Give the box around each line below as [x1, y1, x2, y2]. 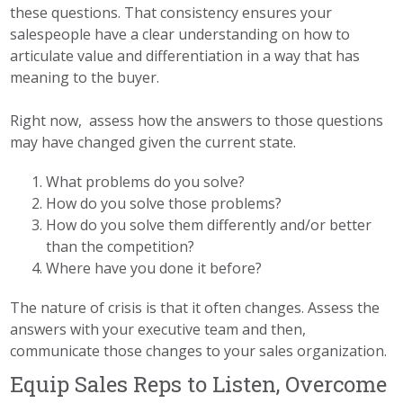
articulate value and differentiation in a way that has [10, 45, 361, 66]
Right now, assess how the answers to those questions [10, 110, 384, 130]
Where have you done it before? [46, 257, 266, 278]
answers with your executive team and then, [10, 318, 307, 339]
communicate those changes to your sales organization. [10, 340, 388, 361]
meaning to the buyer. [10, 67, 160, 87]
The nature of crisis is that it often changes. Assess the [10, 297, 381, 318]
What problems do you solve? [46, 171, 246, 192]
